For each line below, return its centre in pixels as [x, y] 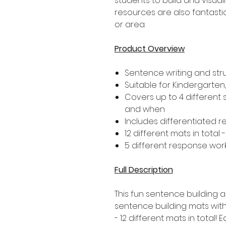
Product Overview [150, 48]
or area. [130, 24]
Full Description [144, 169]
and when [145, 109]
